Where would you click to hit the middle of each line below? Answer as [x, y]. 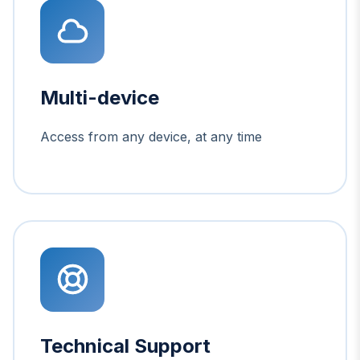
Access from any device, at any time [151, 136]
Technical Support [125, 346]
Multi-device [100, 97]
